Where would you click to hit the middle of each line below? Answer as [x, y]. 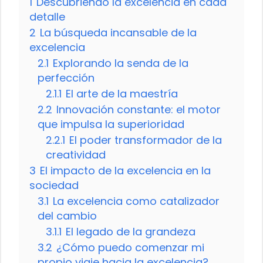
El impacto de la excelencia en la [125, 170]
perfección [66, 77]
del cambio [67, 215]
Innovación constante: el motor [139, 109]
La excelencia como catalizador [136, 201]
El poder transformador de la [146, 140]
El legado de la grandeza [131, 231]
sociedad [54, 185]
